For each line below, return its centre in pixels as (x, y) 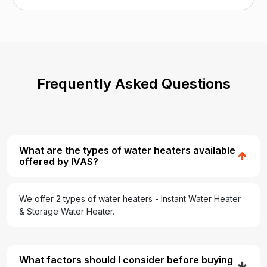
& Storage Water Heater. (67, 212)
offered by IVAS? (59, 162)
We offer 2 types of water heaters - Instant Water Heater (130, 199)
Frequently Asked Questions (133, 84)
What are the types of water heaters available (127, 150)
